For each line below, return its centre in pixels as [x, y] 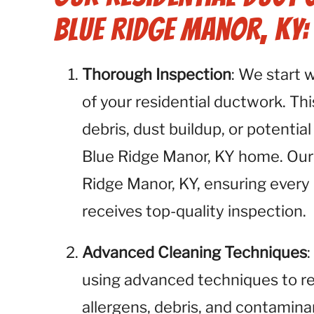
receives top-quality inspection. [194, 211]
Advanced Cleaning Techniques [195, 252]
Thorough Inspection [157, 74]
